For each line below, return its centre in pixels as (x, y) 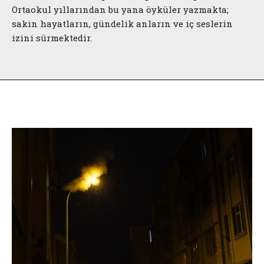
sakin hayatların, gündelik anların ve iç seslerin (122, 24)
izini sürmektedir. (52, 38)
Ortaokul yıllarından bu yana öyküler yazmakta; (120, 9)
